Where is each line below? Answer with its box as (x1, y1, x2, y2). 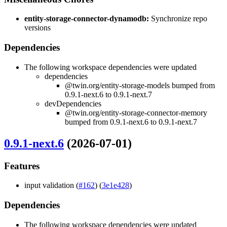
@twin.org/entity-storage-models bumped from (65, 81, 215, 90)
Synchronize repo (149, 14, 207, 23)
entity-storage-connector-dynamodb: (24, 14, 149, 23)
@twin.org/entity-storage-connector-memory (65, 108, 207, 117)
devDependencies (45, 99, 101, 108)
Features (4, 160, 40, 171)
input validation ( (24, 181, 79, 190)
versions (24, 23, 51, 32)
